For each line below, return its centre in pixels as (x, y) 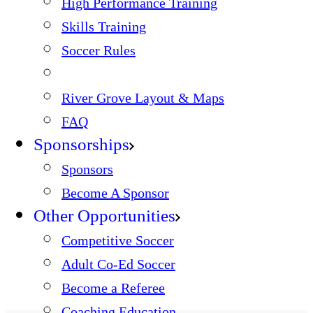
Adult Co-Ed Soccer (118, 264)
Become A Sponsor (115, 193)
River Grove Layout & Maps (143, 98)
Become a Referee (113, 288)
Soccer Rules (99, 50)
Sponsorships (81, 144)
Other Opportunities (104, 216)
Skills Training (104, 27)
